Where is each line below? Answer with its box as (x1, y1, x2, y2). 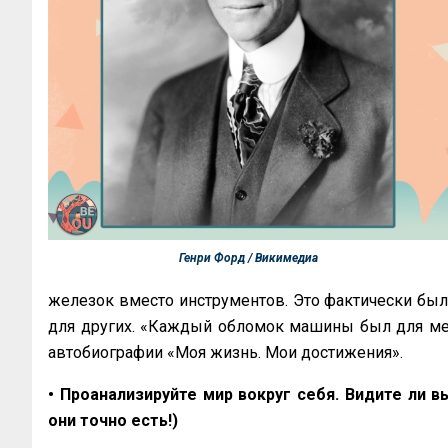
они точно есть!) (48, 411, 178, 431)
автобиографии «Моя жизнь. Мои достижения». (48, 343, 403, 363)
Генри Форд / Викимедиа (178, 250, 318, 265)
